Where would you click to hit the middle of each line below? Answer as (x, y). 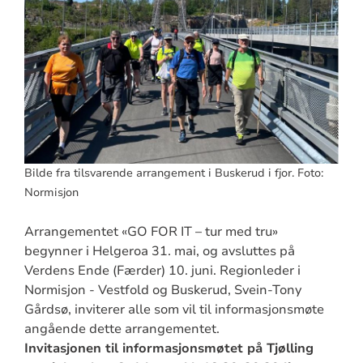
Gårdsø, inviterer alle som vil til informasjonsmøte (174, 309)
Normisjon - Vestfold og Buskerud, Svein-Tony (162, 290)
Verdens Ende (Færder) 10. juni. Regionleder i (162, 270)
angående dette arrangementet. (122, 329)
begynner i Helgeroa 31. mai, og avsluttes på (159, 251)
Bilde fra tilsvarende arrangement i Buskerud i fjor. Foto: (173, 173)
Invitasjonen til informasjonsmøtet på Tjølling (169, 348)
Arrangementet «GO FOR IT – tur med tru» (151, 231)
